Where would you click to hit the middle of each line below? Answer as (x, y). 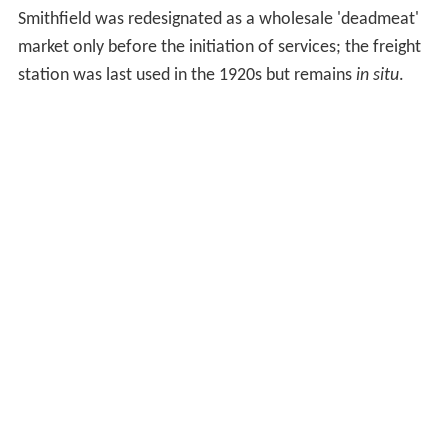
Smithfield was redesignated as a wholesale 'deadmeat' (218, 19)
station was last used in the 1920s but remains (186, 75)
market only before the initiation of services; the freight (219, 47)
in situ (377, 75)
